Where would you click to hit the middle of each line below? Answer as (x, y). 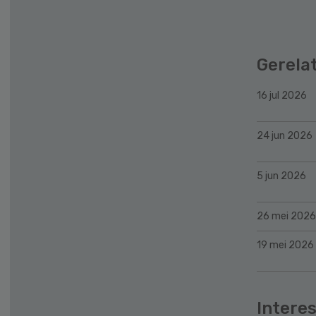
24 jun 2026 (285, 135)
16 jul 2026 (282, 95)
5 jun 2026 (281, 176)
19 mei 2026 (285, 245)
